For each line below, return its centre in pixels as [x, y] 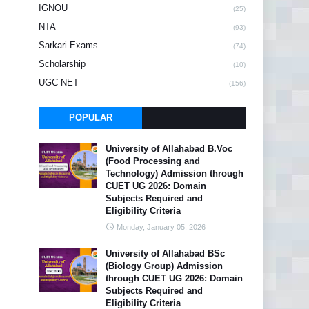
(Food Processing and [153, 161]
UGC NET [59, 82]
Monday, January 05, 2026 [161, 227]
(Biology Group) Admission [164, 266]
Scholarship [62, 64]
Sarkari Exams [68, 45]
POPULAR [90, 118]
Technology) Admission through [175, 173]
